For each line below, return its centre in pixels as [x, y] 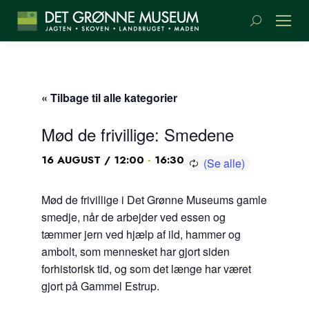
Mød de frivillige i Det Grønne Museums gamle [154, 200]
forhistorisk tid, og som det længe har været [146, 269]
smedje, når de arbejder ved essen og [133, 217]
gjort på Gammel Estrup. [100, 286]
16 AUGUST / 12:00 [93, 160]
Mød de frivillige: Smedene [138, 134]
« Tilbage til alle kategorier [109, 98]
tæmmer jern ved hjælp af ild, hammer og [141, 234]
